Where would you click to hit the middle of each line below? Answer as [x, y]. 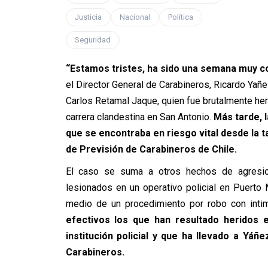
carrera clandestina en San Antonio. [138, 117]
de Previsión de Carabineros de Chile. [152, 149]
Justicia [88, 17]
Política [180, 17]
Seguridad [92, 40]
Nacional [135, 17]
